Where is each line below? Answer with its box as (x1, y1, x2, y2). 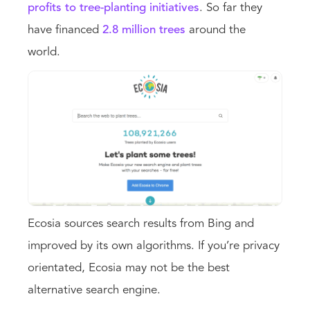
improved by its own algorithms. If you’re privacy (28, 240, 280, 253)
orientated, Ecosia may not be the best (28, 262, 230, 275)
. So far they (199, 1, 262, 14)
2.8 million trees (102, 24, 185, 36)
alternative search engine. (28, 284, 164, 297)
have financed (28, 24, 102, 36)
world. (28, 46, 64, 58)
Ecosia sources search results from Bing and (28, 218, 254, 230)
